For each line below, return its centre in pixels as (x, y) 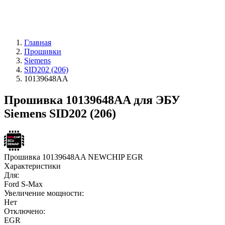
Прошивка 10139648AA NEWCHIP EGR (74, 157)
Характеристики (32, 166)
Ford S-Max (23, 184)
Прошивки (43, 51)
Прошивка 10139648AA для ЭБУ (92, 100)
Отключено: (25, 211)
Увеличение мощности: (44, 193)
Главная (38, 42)
